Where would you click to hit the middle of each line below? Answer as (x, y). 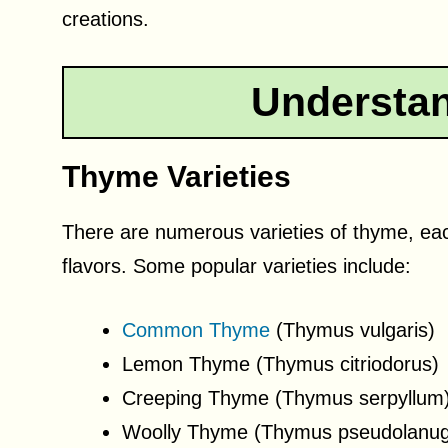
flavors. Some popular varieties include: (236, 266)
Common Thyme (196, 330)
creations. (105, 19)
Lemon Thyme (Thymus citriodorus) (280, 364)
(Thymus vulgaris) (352, 330)
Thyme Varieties (176, 176)
